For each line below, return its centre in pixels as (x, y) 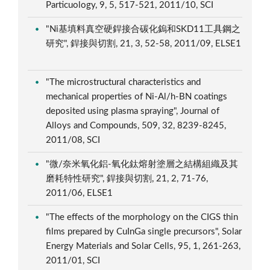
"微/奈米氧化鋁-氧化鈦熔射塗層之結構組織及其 (142, 164)
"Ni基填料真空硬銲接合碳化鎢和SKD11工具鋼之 (143, 29)
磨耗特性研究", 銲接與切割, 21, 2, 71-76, (127, 178)
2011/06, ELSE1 (81, 193)
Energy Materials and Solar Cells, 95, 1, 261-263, (143, 246)
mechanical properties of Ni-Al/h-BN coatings (137, 96)
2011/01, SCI (74, 260)
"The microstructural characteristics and (124, 82)
